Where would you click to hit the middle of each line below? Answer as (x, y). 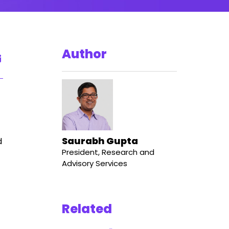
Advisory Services (95, 163)
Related (87, 209)
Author (84, 54)
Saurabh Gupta (100, 141)
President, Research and (108, 152)
